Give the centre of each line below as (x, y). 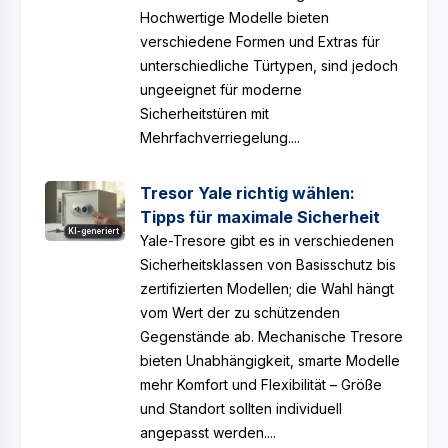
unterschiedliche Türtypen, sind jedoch (269, 65)
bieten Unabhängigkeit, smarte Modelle (270, 360)
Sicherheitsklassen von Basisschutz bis (268, 264)
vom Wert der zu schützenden (240, 312)
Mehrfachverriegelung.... (220, 137)
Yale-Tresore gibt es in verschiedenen (267, 240)
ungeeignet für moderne (221, 89)
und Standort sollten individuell (241, 408)
